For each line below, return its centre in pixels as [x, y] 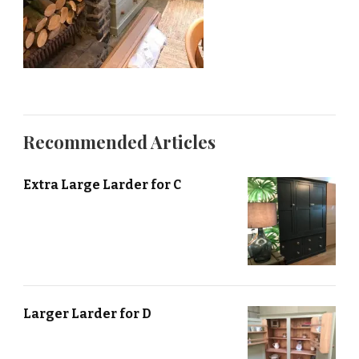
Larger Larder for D [87, 314]
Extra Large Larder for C [102, 185]
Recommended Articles [119, 142]
